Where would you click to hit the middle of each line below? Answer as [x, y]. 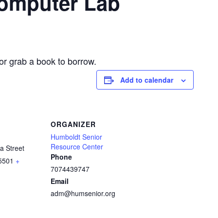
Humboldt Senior [76, 137]
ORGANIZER [73, 124]
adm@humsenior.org [83, 193]
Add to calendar [147, 80]
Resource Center [77, 146]
